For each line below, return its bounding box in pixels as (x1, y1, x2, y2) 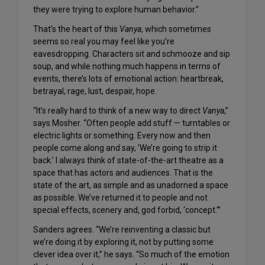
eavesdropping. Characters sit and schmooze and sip (33, 49, 230, 59)
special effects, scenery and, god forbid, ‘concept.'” (33, 205, 221, 215)
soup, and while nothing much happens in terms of (33, 62, 221, 72)
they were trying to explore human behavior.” (33, 5, 199, 15)
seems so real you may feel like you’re (33, 37, 174, 47)
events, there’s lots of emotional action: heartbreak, (33, 74, 224, 84)
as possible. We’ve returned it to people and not (33, 193, 208, 203)
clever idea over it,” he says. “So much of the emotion (33, 250, 230, 260)
